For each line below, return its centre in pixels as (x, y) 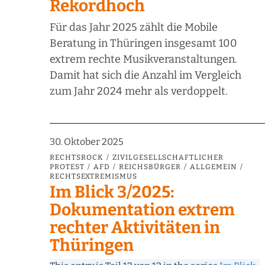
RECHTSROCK (77, 158)
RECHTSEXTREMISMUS (93, 177)
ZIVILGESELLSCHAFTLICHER (168, 158)
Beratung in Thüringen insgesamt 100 (143, 43)
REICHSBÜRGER (150, 167)
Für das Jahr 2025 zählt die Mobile (134, 28)
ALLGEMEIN (214, 167)
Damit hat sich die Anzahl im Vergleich (146, 75)
